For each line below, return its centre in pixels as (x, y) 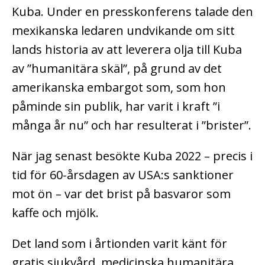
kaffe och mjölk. (55, 213)
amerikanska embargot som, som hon (119, 88)
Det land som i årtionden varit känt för (119, 244)
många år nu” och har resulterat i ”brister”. (132, 125)
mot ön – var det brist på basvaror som (121, 194)
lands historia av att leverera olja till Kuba (127, 50)
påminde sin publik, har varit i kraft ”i (116, 106)
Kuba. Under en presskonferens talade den (132, 12)
